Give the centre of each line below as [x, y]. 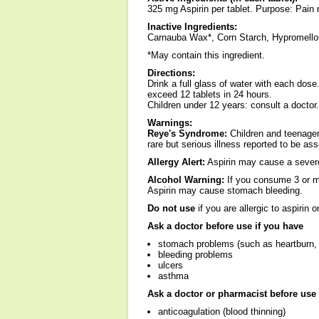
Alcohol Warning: [186, 180]
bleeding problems [195, 255]
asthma [173, 276]
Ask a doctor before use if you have [225, 226]
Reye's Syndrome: [187, 134]
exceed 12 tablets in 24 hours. [210, 94]
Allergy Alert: [176, 162]
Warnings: [170, 123]
